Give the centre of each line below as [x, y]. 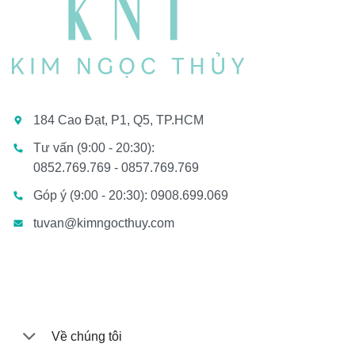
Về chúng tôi [87, 337]
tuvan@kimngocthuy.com [104, 223]
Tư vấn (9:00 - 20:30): [94, 147]
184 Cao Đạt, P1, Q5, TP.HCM [118, 120]
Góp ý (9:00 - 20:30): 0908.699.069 [131, 195]
